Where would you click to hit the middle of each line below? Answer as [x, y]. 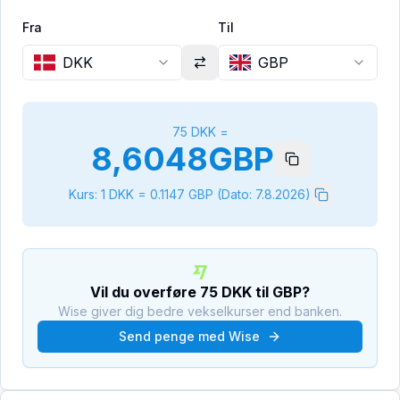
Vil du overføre [145, 292]
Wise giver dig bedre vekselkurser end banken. [200, 311]
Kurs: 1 [88, 194]
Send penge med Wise [189, 336]
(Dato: [232, 194]
